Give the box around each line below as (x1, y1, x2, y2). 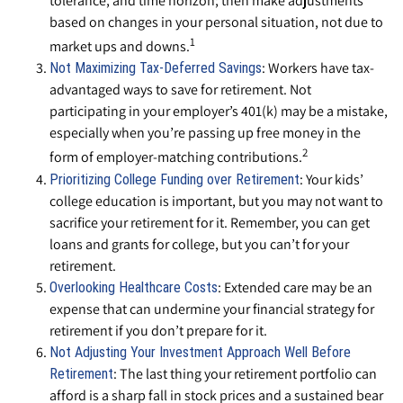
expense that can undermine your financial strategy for (49, 299, 374, 318)
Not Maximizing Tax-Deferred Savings (49, 59, 262, 77)
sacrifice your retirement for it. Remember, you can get (49, 212, 370, 232)
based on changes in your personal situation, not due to (49, 13, 383, 31)
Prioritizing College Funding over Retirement (49, 170, 300, 188)
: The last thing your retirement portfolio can (113, 363, 377, 383)
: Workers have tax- (262, 58, 374, 78)
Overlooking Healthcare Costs (49, 278, 218, 296)
